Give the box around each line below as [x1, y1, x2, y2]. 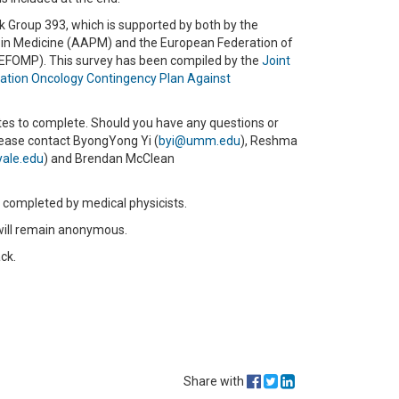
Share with [183, 374, 247, 388]
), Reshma [240, 134, 297, 148]
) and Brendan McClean [44, 151, 175, 166]
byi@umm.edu [159, 134, 240, 148]
